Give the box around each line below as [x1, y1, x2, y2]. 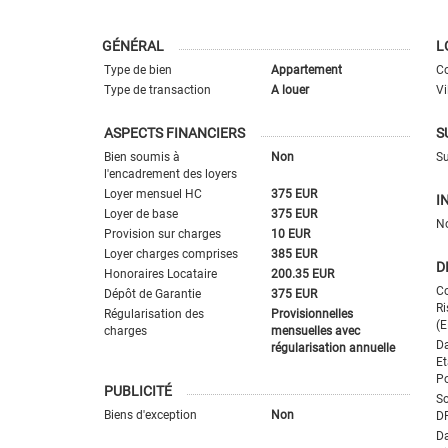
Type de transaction [104, 82, 211, 97]
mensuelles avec [270, 323, 360, 338]
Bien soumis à [104, 149, 180, 164]
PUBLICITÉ [104, 382, 172, 399]
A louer [270, 82, 309, 97]
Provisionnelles [270, 306, 353, 321]
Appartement [270, 62, 342, 77]
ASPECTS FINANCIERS [104, 124, 245, 141]
